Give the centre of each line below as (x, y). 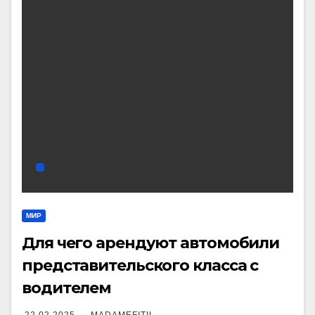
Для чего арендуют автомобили (151, 243)
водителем (67, 288)
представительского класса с (140, 265)
